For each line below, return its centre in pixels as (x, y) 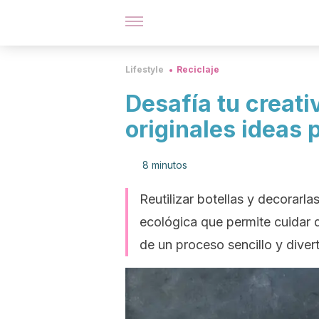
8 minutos (165, 165)
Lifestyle (145, 69)
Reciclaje (198, 69)
